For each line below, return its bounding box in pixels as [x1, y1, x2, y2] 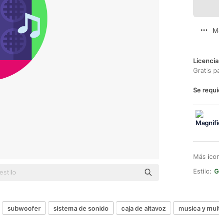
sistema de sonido [53, 204, 109, 212]
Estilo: [193, 167, 212, 175]
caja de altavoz [121, 204, 166, 212]
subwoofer [7, 204, 41, 212]
